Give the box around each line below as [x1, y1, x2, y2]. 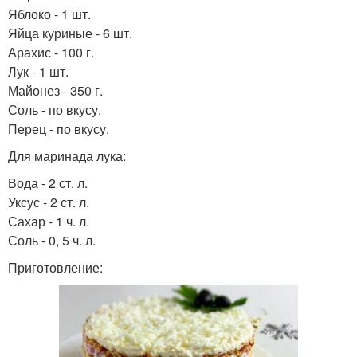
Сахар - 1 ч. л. [8, 212, 89, 230]
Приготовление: [8, 258, 103, 277]
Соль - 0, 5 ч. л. [8, 231, 96, 249]
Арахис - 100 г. [8, 43, 94, 61]
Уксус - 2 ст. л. [8, 193, 89, 211]
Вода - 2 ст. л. [8, 174, 88, 192]
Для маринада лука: [8, 147, 126, 165]
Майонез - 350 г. [8, 81, 103, 100]
